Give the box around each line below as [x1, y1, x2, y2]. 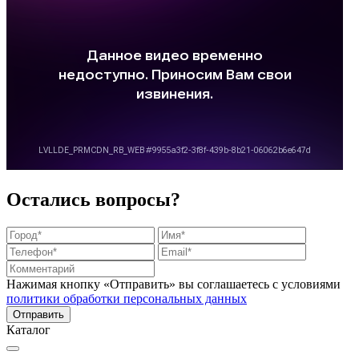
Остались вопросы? [6, 188, 180, 210]
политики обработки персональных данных [6, 291, 247, 305]
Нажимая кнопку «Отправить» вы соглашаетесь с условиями [6, 276, 341, 291]
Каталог [6, 322, 50, 337]
